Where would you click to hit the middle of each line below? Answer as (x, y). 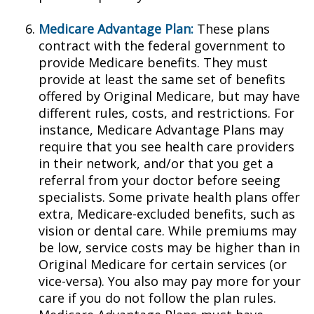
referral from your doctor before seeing (159, 180)
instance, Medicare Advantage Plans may (161, 130)
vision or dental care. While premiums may (168, 231)
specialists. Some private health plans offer (169, 197)
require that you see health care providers (166, 146)
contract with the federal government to (162, 46)
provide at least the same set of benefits (162, 79)
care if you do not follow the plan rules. (157, 298)
